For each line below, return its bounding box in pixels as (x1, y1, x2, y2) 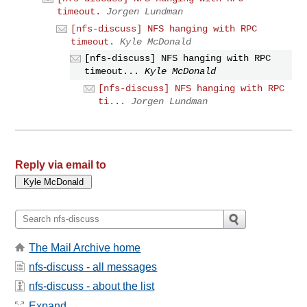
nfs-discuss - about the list (29, 280, 155, 293)
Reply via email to (15, 158, 107, 171)
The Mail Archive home (29, 241, 141, 254)
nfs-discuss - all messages (29, 261, 158, 273)
